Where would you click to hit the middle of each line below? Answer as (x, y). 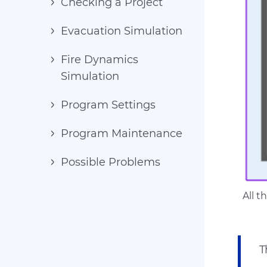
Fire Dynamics (100, 60)
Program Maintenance (122, 133)
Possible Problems (111, 162)
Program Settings (108, 105)
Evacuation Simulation (122, 31)
